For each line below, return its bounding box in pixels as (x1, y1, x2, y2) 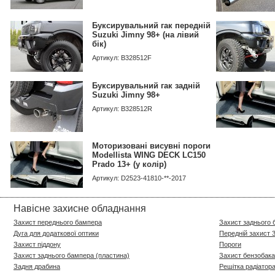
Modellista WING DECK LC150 (92, 150, 206, 160)
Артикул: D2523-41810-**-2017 (92, 174, 186, 182)
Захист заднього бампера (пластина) (14, 252, 130, 259)
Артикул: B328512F (92, 54, 152, 61)
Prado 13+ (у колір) (92, 160, 166, 169)
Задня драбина (14, 263, 60, 270)
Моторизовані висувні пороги (92, 141, 211, 150)
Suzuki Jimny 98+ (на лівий (92, 30, 199, 39)
